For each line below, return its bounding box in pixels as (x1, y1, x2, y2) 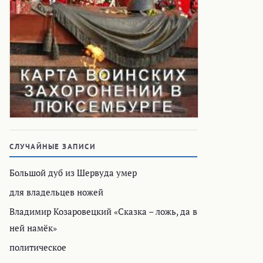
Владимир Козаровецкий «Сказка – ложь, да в (9, 205, 197, 218)
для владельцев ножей (9, 186, 103, 198)
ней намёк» (9, 222, 57, 234)
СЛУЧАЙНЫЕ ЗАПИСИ (9, 141, 96, 152)
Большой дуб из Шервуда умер (9, 167, 137, 179)
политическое (9, 241, 66, 254)
